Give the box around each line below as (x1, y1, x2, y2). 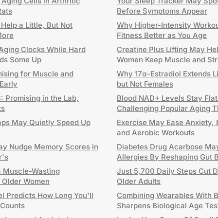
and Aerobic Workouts (117, 128, 195, 137)
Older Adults (117, 177, 161, 186)
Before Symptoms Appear (117, 6, 207, 16)
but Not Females (117, 79, 173, 89)
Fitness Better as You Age (117, 31, 207, 40)
